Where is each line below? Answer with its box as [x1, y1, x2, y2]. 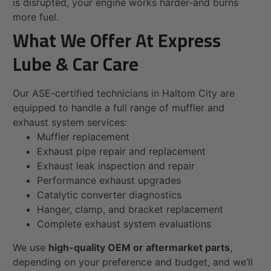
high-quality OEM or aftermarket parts [48, 241, 230, 254]
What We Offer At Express [13, 24, 221, 58]
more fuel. [13, 11, 59, 24]
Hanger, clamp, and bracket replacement [37, 203, 223, 216]
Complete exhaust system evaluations [37, 218, 211, 230]
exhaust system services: [13, 116, 127, 129]
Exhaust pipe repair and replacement [37, 145, 206, 158]
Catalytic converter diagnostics [37, 189, 181, 201]
